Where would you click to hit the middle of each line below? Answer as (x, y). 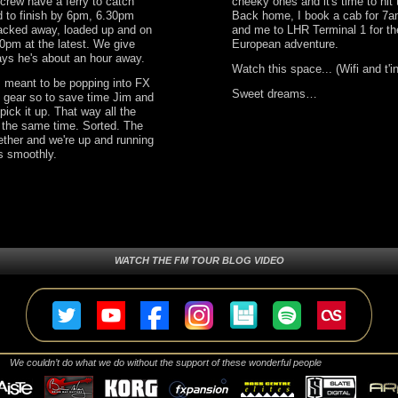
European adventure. (285, 44)
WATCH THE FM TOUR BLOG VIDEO (199, 260)
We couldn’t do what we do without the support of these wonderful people (166, 362)
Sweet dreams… (275, 94)
